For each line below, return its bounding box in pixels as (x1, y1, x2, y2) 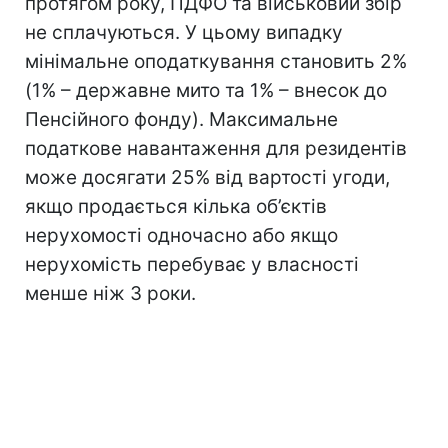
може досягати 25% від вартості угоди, (25, 165, 390, 189)
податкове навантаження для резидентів (25, 136, 407, 160)
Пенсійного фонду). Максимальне (25, 107, 338, 131)
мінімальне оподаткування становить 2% (25, 49, 407, 73)
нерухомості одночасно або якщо (25, 223, 338, 247)
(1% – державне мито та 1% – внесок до (25, 78, 387, 102)
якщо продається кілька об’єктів (25, 194, 327, 218)
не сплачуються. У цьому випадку (25, 20, 343, 44)
